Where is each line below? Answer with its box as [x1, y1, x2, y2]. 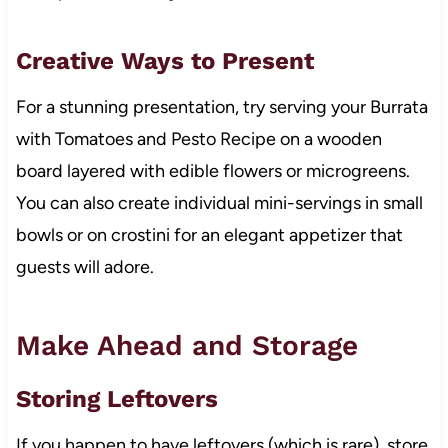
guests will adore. [15, 255, 154, 278]
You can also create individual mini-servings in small [15, 191, 423, 214]
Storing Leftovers [15, 384, 218, 413]
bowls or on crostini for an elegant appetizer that [15, 223, 403, 246]
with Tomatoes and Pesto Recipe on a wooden [15, 127, 382, 150]
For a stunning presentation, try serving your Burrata [15, 95, 428, 118]
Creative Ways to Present [15, 46, 314, 75]
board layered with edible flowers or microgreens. [15, 159, 410, 182]
